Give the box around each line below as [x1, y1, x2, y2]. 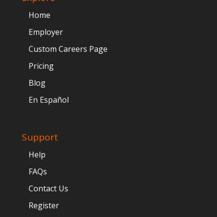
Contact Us [28, 183, 68, 194]
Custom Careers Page [28, 44, 108, 55]
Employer [28, 27, 63, 38]
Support [21, 130, 58, 143]
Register [28, 200, 59, 211]
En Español [28, 94, 69, 106]
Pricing [28, 61, 54, 72]
